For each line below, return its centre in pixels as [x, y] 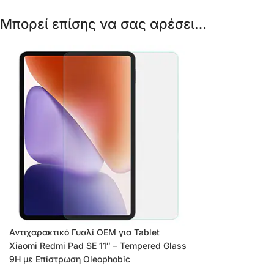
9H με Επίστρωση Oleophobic [70, 259]
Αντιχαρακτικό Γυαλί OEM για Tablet [84, 232]
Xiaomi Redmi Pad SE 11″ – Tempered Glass [98, 246]
